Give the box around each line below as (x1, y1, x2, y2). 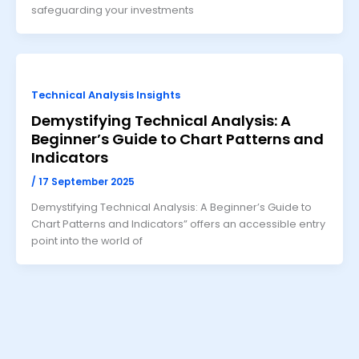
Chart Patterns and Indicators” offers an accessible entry (30, 216, 325, 231)
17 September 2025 (38, 175, 135, 188)
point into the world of (30, 233, 143, 248)
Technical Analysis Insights (30, 87, 180, 102)
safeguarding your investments (30, 2, 194, 17)
